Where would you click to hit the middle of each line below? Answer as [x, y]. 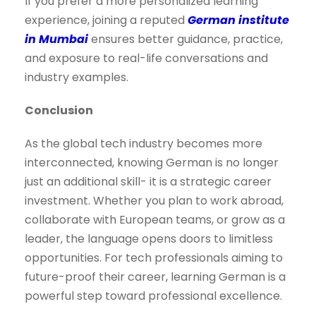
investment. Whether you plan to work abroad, [154, 201]
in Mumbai [56, 39]
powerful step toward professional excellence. [153, 296]
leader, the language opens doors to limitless [149, 239]
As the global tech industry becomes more [144, 144]
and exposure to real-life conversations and [146, 59]
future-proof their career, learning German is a [155, 277]
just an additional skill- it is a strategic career [148, 182]
